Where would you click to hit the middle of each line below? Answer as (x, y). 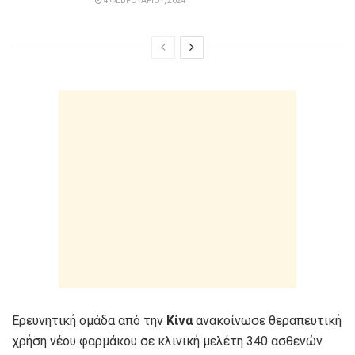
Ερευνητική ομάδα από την (89, 321)
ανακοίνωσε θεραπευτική (267, 321)
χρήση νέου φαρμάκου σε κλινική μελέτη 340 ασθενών (167, 342)
